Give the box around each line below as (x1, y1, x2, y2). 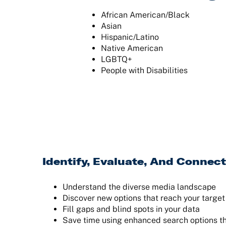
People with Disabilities (100, 66, 188, 76)
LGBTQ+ (100, 54, 132, 65)
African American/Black (100, 10, 190, 20)
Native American (100, 43, 163, 53)
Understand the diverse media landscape (62, 182, 216, 192)
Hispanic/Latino (100, 32, 159, 42)
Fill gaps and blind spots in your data (62, 204, 200, 214)
